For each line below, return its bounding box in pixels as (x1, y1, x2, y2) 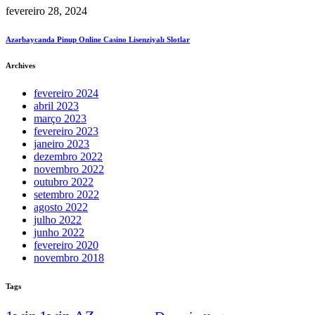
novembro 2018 (34, 251, 104, 264)
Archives (6, 60, 35, 70)
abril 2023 (34, 99, 79, 112)
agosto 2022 (34, 200, 88, 213)
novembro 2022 (34, 162, 104, 175)
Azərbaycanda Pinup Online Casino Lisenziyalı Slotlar (6, 34, 190, 44)
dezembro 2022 (34, 150, 103, 162)
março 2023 (34, 112, 86, 124)
